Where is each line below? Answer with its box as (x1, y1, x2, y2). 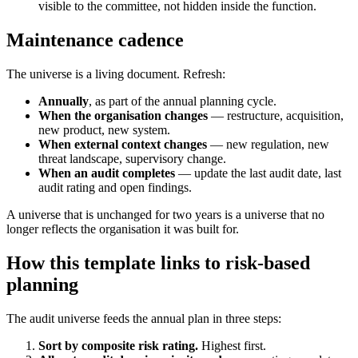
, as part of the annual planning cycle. (89, 94, 276, 109)
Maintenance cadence (6, 30, 184, 51)
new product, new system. (38, 123, 170, 137)
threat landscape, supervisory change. (38, 152, 226, 166)
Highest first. (198, 339, 266, 353)
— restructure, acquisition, (208, 109, 344, 123)
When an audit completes (38, 166, 175, 181)
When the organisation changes (38, 109, 208, 123)
